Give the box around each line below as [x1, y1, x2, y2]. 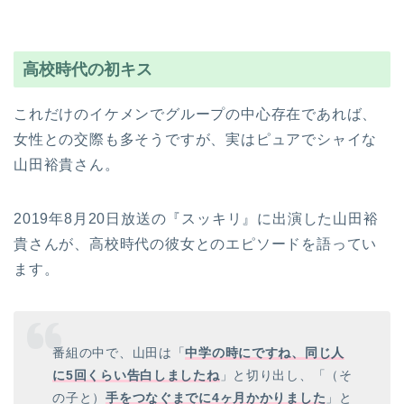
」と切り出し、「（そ [219, 368, 353, 383]
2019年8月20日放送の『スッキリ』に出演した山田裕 [14, 210, 379, 226]
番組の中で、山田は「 [52, 345, 186, 361]
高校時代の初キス [23, 59, 152, 78]
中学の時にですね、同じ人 [185, 345, 345, 361]
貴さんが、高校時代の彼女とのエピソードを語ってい [14, 235, 378, 252]
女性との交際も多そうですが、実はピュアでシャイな [14, 131, 378, 147]
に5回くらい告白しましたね [52, 368, 220, 383]
